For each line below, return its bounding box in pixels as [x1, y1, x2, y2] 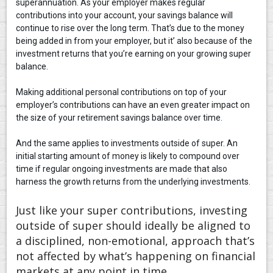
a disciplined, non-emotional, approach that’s [16, 233, 255, 249]
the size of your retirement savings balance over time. [16, 113, 223, 123]
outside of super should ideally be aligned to [16, 218, 251, 233]
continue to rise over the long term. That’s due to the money [16, 23, 245, 34]
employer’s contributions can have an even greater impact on [16, 100, 250, 110]
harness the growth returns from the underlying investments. [16, 177, 251, 187]
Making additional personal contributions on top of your [16, 87, 227, 97]
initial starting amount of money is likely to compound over [16, 151, 240, 161]
